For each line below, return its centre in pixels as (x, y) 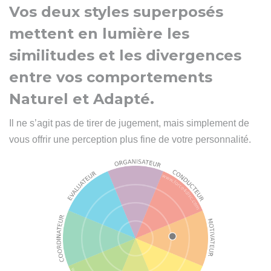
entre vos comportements (111, 77)
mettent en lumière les (99, 34)
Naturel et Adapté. (82, 99)
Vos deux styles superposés (116, 12)
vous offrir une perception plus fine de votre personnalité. (130, 139)
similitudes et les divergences (125, 55)
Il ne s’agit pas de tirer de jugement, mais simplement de (129, 123)
